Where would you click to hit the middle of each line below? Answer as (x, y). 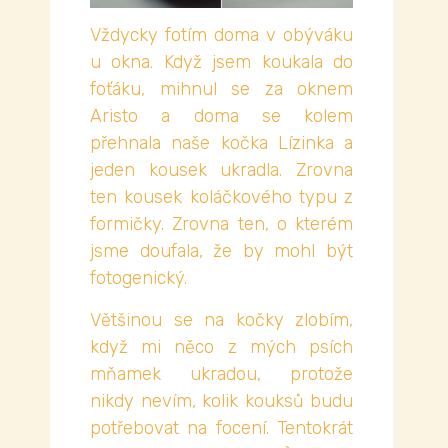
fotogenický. (138, 278)
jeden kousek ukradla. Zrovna (221, 170)
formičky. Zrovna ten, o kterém (221, 224)
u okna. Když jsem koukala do (221, 62)
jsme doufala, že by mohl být (221, 251)
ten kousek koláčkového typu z (221, 197)
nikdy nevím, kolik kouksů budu (221, 400)
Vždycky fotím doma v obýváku (221, 35)
